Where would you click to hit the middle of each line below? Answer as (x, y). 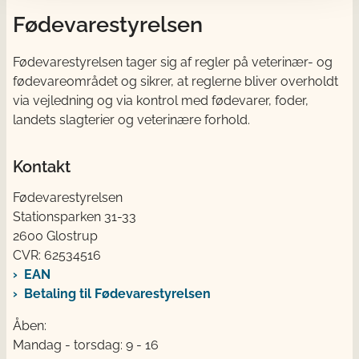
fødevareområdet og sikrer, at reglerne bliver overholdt (175, 81)
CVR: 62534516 (57, 255)
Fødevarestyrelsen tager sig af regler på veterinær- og (173, 62)
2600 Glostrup (55, 236)
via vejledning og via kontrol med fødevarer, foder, (161, 100)
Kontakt (42, 166)
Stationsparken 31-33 (75, 216)
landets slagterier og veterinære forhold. (131, 119)
